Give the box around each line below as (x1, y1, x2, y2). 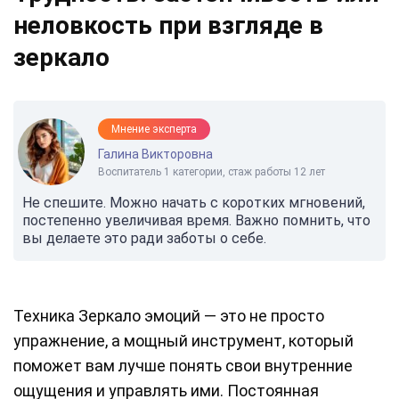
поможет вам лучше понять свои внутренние (13, 356, 353, 376)
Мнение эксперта (111, 123, 197, 136)
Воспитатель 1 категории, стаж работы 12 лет (98, 166, 325, 179)
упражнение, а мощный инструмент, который (13, 331, 354, 351)
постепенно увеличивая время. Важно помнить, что (22, 212, 370, 230)
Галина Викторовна (98, 147, 213, 162)
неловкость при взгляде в (13, 11, 323, 41)
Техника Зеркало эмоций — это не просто (13, 306, 324, 326)
